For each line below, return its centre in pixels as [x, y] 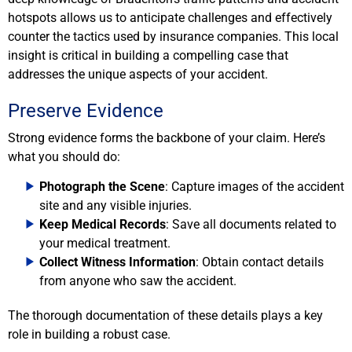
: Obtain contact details [260, 262]
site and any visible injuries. [115, 206]
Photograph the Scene [102, 187]
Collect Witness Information [117, 262]
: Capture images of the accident [255, 187]
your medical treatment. [105, 244]
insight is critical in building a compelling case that [148, 55]
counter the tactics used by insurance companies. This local [173, 36]
